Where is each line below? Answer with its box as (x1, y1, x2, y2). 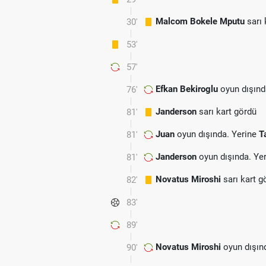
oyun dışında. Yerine (175, 129, 259, 140)
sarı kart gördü (197, 106, 256, 117)
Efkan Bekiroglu (156, 84, 218, 94)
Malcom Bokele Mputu (156, 16, 245, 27)
